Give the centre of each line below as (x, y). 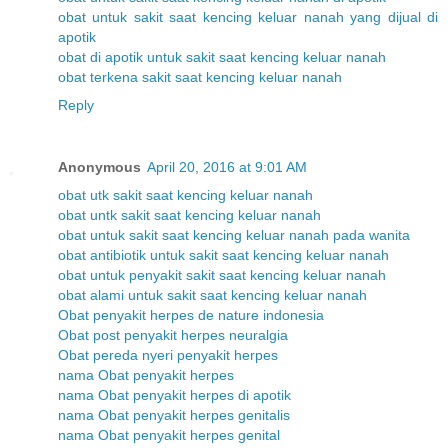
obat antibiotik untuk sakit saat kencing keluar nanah (223, 254)
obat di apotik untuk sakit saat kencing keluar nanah (222, 56)
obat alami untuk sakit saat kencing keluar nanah (212, 294)
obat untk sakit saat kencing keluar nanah (189, 214)
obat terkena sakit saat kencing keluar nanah (200, 76)
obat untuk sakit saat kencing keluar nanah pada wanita (234, 234)
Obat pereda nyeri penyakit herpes (168, 354)
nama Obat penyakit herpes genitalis (174, 414)
